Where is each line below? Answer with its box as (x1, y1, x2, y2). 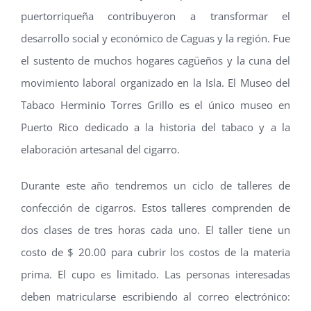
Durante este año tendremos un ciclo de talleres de (20, 178, 291, 192)
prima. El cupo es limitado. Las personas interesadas (20, 267, 291, 281)
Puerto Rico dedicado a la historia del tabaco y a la (20, 119, 291, 134)
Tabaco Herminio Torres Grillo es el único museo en (20, 97, 291, 112)
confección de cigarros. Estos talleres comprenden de (20, 200, 291, 215)
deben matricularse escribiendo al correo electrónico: (20, 289, 291, 303)
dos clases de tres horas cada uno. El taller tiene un (20, 222, 291, 237)
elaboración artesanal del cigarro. (20, 142, 180, 156)
